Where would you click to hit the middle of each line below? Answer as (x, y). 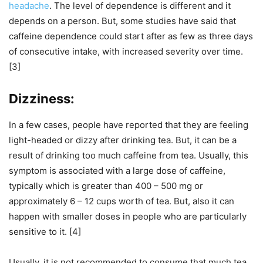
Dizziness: (42, 99)
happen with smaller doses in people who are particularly (128, 216)
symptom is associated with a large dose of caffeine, (117, 171)
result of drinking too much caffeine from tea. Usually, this (129, 155)
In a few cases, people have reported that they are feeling (129, 125)
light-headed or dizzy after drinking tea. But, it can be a (123, 140)
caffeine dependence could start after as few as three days (131, 36)
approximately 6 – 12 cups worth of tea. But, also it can (122, 201)
